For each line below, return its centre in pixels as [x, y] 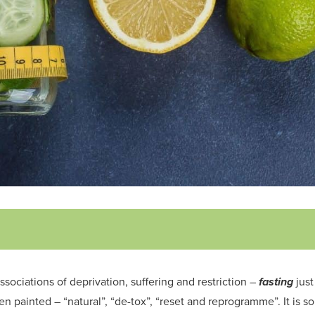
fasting [276, 281]
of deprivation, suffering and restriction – [156, 281]
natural [84, 301]
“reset [170, 301]
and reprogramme [229, 301]
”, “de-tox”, [128, 301]
